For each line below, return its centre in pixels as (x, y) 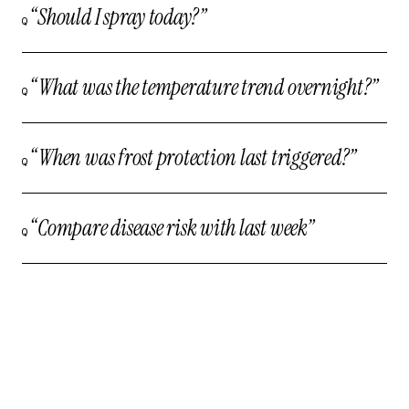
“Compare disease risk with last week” (172, 228)
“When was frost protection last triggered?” (194, 157)
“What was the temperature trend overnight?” (204, 87)
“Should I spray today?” (118, 17)
